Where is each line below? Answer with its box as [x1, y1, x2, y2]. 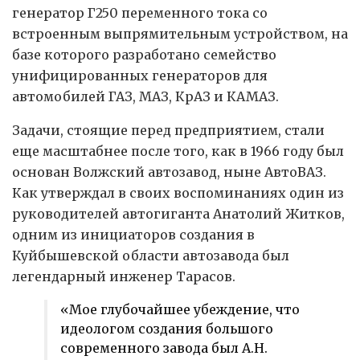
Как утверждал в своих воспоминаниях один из [12, 185, 344, 202]
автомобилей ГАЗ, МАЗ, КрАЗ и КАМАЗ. [12, 88, 279, 105]
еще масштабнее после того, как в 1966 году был [12, 143, 344, 160]
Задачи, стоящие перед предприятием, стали [12, 122, 325, 139]
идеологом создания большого [60, 321, 273, 337]
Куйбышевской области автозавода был [12, 247, 289, 264]
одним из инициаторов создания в [12, 227, 255, 243]
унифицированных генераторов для [12, 67, 268, 84]
